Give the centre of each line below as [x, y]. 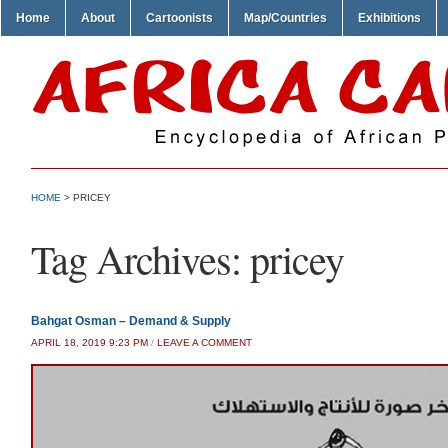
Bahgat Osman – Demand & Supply [131, 321]
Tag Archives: [140, 258]
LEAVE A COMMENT [204, 342]
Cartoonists [179, 18]
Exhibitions [389, 18]
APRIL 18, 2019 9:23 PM [89, 342]
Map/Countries [285, 18]
